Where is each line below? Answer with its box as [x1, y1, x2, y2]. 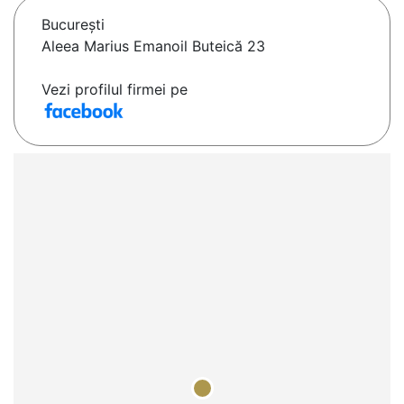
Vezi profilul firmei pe [41, 80, 188, 99]
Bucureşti [41, 15, 105, 34]
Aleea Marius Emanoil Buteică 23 [41, 37, 265, 56]
